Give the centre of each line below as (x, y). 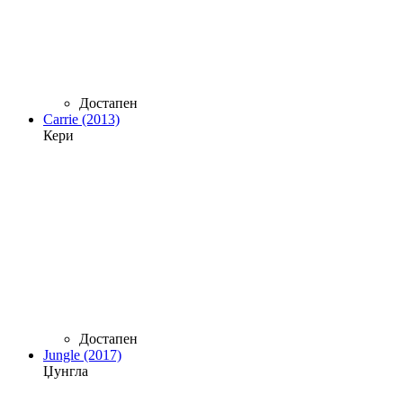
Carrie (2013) (81, 119)
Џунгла (66, 371)
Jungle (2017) (82, 354)
